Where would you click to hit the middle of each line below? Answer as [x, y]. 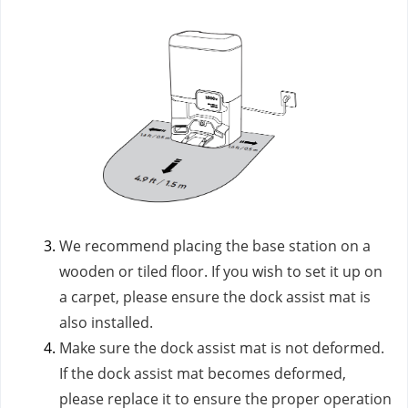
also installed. [106, 322]
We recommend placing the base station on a [215, 246]
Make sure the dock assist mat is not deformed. [222, 348]
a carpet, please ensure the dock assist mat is [215, 297]
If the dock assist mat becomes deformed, [203, 373]
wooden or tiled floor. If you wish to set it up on [221, 271]
